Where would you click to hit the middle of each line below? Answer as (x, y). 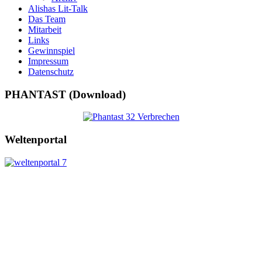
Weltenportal (36, 139)
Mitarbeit (45, 29)
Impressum (48, 61)
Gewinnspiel (51, 50)
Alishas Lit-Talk (58, 8)
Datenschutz (51, 71)
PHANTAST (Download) (65, 94)
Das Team (47, 19)
